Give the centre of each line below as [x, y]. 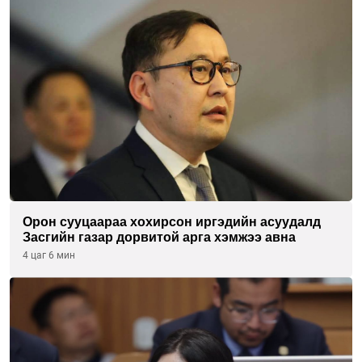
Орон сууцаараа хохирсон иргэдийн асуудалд [172, 222]
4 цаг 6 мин [49, 256]
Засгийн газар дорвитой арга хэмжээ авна [159, 238]
